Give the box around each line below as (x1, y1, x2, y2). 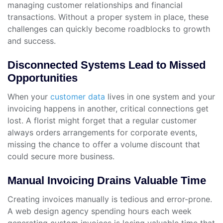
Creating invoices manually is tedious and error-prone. (7, 194, 212, 205)
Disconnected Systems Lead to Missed (7, 59, 206, 72)
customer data (50, 92, 105, 102)
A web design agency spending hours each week (7, 206, 192, 217)
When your (7, 92, 50, 102)
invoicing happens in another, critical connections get (7, 104, 209, 114)
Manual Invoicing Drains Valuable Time (7, 174, 206, 187)
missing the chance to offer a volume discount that (7, 139, 200, 150)
